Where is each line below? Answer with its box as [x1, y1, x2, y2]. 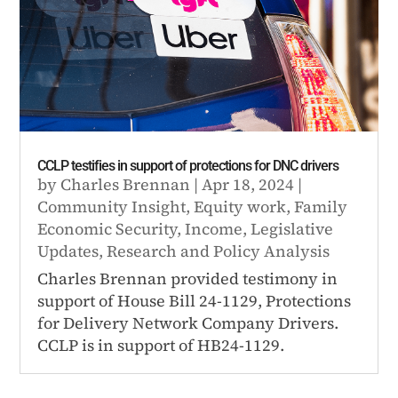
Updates [37, 239, 99, 262]
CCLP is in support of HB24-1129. [37, 333, 285, 356]
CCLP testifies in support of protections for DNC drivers [37, 156, 339, 174]
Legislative [251, 217, 334, 240]
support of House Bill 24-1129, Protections [37, 289, 352, 312]
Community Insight [37, 195, 187, 218]
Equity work [194, 195, 287, 218]
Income [185, 217, 243, 240]
